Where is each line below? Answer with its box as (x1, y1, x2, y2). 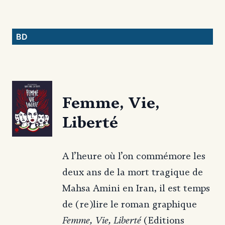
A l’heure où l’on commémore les (62, 150, 205, 162)
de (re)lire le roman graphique (62, 198, 197, 210)
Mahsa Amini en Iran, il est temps (62, 182, 210, 194)
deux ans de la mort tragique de (62, 166, 203, 178)
